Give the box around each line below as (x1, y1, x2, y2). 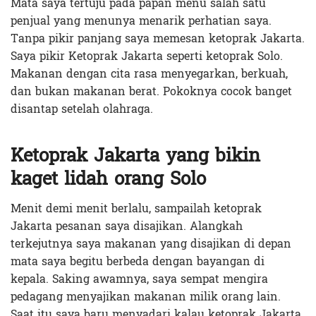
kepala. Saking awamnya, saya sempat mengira (11, 269, 268, 290)
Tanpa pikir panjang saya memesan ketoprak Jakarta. (11, 28, 305, 49)
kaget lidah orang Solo (11, 162, 206, 196)
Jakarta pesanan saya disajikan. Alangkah (11, 216, 243, 237)
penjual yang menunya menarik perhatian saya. (11, 11, 272, 32)
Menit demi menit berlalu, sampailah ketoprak (11, 198, 262, 219)
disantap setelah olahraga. (11, 99, 157, 120)
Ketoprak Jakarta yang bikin (11, 139, 260, 173)
